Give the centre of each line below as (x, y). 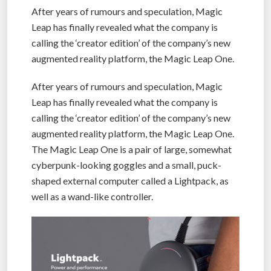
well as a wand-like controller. (92, 196)
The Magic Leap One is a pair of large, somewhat (132, 149)
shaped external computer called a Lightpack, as (130, 180)
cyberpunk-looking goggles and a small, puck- (126, 165)
